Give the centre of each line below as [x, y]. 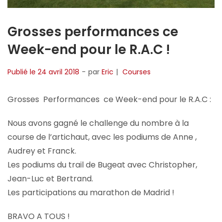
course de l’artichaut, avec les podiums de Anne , [102, 137]
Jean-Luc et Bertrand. [50, 178]
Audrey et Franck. [42, 151]
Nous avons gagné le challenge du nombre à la [98, 123]
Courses [137, 72]
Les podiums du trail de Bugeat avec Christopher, [102, 165]
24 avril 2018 [58, 72]
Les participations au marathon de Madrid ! [91, 192]
